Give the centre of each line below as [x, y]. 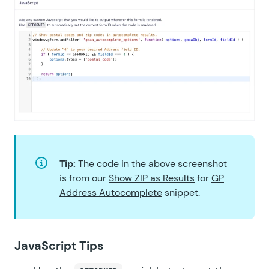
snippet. [181, 193]
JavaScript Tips [59, 246]
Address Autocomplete [111, 193]
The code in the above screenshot [153, 164]
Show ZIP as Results [152, 178]
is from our [84, 178]
